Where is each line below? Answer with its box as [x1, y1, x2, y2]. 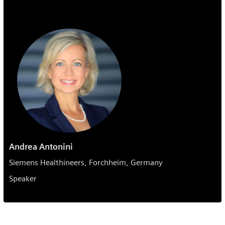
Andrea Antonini [9, 141, 73, 152]
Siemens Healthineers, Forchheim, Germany [9, 157, 163, 167]
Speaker [9, 173, 37, 183]
